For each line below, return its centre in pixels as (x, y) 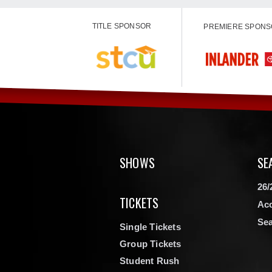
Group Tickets (151, 243)
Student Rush (150, 260)
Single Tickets (150, 226)
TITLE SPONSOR (122, 26)
